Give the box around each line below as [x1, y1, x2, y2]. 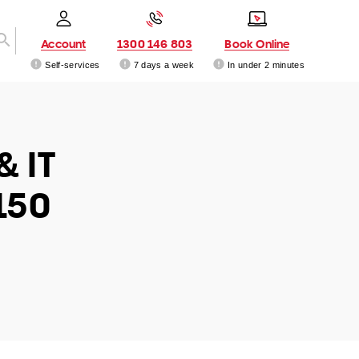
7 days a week [133, 59, 194, 70]
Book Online [224, 35, 290, 51]
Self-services [45, 59, 100, 70]
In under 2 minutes [228, 59, 305, 70]
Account [41, 35, 87, 51]
